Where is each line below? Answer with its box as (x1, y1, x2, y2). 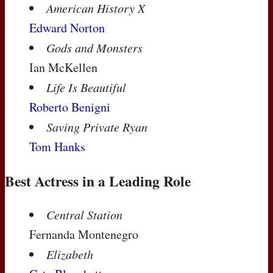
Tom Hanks (29, 138, 85, 155)
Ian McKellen (29, 59, 97, 76)
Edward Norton (29, 19, 105, 37)
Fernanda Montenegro (29, 226, 138, 243)
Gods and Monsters (46, 40, 143, 56)
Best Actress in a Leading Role (5, 170, 191, 191)
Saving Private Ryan (46, 119, 147, 135)
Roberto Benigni (29, 99, 110, 116)
